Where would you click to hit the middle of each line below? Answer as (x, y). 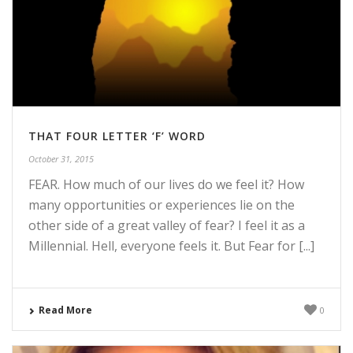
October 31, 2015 (61, 159)
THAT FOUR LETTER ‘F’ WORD (117, 136)
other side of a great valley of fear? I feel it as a (167, 226)
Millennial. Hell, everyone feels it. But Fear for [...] (171, 246)
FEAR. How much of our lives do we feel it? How (166, 185)
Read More (65, 310)
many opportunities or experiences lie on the (162, 205)
